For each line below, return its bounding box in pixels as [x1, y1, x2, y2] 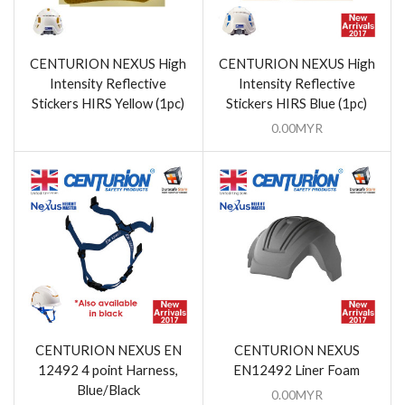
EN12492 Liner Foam [233, 362, 361, 379]
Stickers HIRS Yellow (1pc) [32, 94, 185, 111]
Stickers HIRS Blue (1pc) [226, 94, 368, 111]
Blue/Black [76, 381, 140, 399]
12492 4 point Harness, [38, 362, 179, 379]
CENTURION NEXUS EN [34, 342, 182, 359]
